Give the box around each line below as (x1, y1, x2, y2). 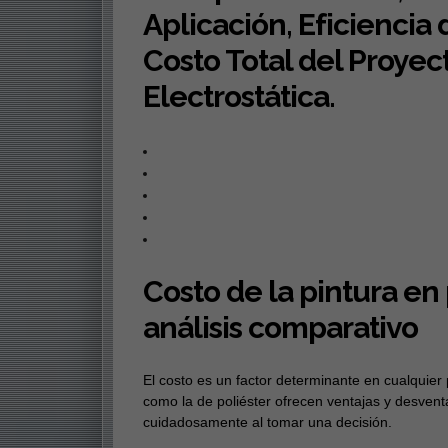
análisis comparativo (142, 310, 418, 346)
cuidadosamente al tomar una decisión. (142, 414, 392, 431)
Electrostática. (142, 79, 335, 115)
